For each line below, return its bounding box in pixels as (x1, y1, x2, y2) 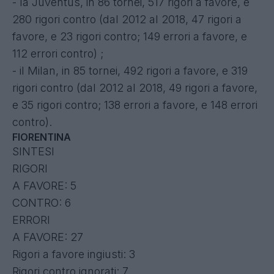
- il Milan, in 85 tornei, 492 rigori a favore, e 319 (12, 64, 248, 77)
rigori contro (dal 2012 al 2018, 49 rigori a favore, (12, 81, 257, 94)
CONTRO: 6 (12, 196, 71, 209)
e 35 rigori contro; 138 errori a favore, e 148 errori (12, 98, 257, 111)
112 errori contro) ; (12, 46, 103, 60)
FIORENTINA (12, 130, 71, 143)
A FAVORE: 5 (12, 179, 76, 192)
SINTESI (12, 144, 54, 158)
